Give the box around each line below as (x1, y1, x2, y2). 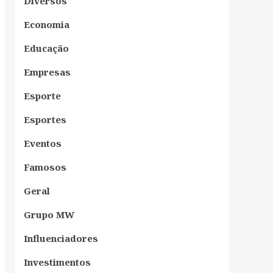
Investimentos (23, 255, 91, 268)
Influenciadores (23, 232, 98, 244)
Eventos (23, 136, 62, 149)
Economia (23, 18, 69, 30)
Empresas (23, 65, 71, 78)
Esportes (23, 113, 66, 126)
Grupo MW (23, 208, 74, 221)
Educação (23, 41, 69, 54)
